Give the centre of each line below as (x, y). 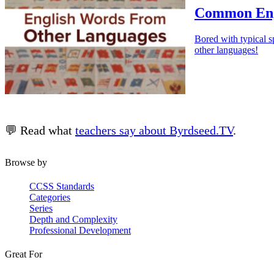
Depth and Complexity (73, 220)
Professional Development (80, 231)
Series (41, 209)
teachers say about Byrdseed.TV (154, 130)
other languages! (226, 50)
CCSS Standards (62, 187)
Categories (50, 198)
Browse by (26, 162)
